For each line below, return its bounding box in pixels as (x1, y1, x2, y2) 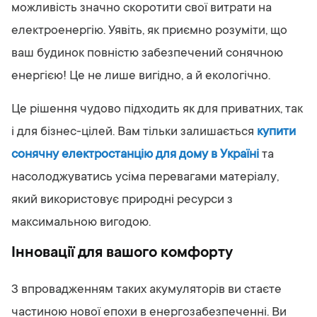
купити (257, 125, 296, 139)
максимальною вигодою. (11, 216, 151, 230)
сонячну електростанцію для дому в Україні (11, 148, 259, 162)
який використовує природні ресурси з (11, 193, 233, 207)
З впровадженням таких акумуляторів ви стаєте (11, 283, 282, 297)
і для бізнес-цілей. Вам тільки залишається (11, 125, 257, 139)
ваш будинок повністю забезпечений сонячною (11, 47, 283, 61)
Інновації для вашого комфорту (11, 245, 233, 262)
